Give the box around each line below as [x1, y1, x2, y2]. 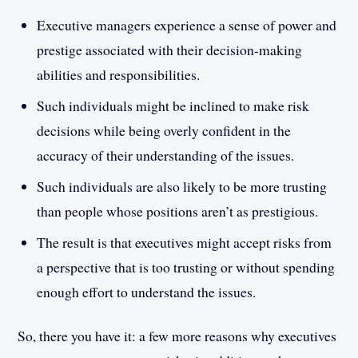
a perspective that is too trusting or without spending [37, 257, 336, 277]
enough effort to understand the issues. [37, 282, 257, 302]
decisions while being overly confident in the [37, 121, 292, 141]
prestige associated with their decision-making [37, 40, 303, 60]
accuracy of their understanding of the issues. [37, 145, 295, 165]
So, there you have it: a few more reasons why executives [18, 326, 337, 346]
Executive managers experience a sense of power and [37, 15, 337, 35]
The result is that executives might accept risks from [37, 233, 332, 253]
